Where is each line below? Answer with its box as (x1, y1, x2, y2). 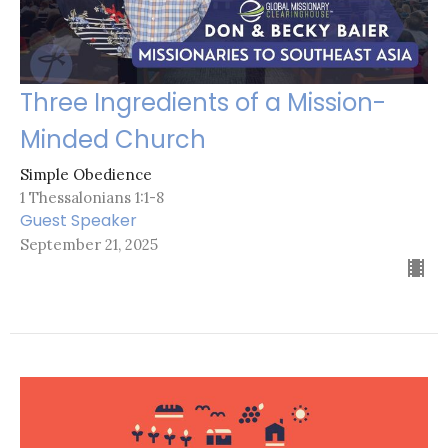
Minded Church (20, 122, 206, 156)
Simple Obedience (20, 164, 152, 184)
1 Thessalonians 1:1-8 (20, 187, 164, 207)
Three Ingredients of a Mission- (20, 85, 386, 119)
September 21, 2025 (20, 234, 158, 254)
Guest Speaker (20, 208, 137, 232)
